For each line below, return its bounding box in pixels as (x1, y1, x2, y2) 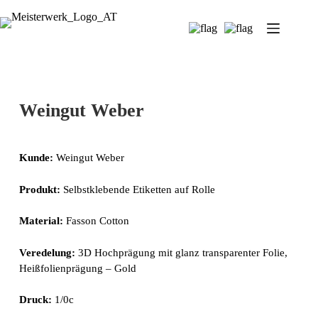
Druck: (18, 294, 55, 305)
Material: (18, 215, 63, 226)
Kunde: (18, 152, 56, 163)
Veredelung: (18, 246, 75, 258)
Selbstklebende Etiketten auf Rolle (62, 183, 215, 195)
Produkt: (18, 183, 63, 195)
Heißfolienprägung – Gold (18, 262, 136, 274)
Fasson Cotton (62, 215, 129, 226)
